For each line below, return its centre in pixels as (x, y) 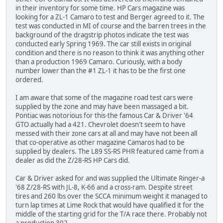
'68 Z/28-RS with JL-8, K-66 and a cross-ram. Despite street (104, 187)
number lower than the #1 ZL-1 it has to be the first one (101, 71)
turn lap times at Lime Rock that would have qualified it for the (110, 205)
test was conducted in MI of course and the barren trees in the (111, 26)
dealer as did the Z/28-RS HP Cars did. (73, 161)
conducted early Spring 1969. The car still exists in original (103, 44)
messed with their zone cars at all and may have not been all (106, 134)
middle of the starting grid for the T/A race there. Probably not (111, 214)
